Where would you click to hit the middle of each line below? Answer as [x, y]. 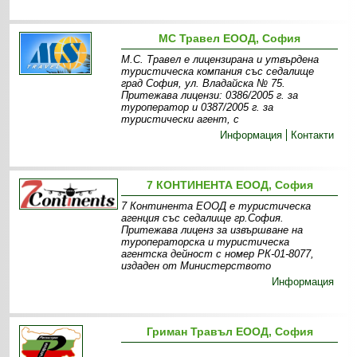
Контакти [313, 135]
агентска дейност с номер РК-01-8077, [218, 254]
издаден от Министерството [196, 266]
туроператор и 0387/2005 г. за [198, 107]
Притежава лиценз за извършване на [212, 230]
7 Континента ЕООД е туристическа [216, 206]
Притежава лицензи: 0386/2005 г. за [210, 95]
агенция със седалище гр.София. [203, 218]
